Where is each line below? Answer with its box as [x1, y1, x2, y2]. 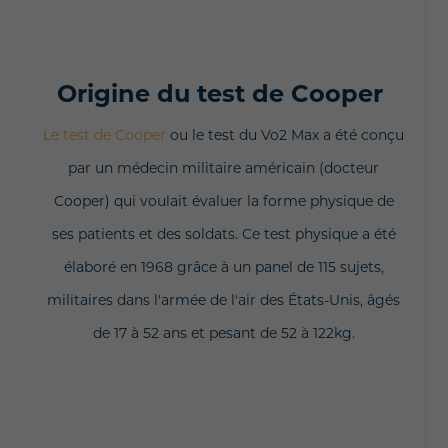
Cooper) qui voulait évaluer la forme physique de [53, 195, 394, 210]
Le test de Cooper [43, 129, 166, 144]
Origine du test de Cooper [57, 84, 390, 108]
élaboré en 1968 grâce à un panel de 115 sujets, [63, 261, 384, 276]
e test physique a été [251, 228, 396, 243]
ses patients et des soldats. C [51, 228, 252, 243]
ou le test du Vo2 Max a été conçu [166, 129, 404, 144]
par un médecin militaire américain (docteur [68, 162, 379, 177]
